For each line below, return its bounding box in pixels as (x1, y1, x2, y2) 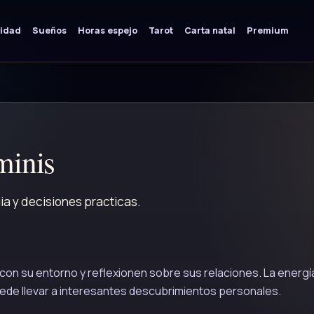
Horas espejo (77, 24, 137, 36)
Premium (246, 24, 289, 36)
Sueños (32, 24, 67, 36)
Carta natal (184, 24, 235, 36)
